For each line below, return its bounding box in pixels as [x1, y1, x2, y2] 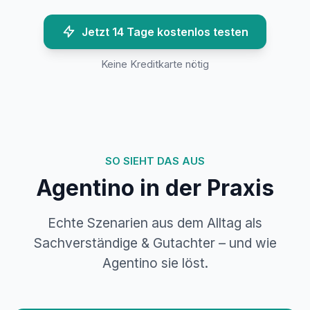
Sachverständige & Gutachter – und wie [33, 234, 277, 251]
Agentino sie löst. [102, 254, 208, 271]
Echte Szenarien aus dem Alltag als [48, 214, 262, 231]
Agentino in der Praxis [36, 174, 274, 201]
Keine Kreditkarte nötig [101, 58, 209, 71]
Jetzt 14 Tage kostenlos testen [82, 24, 249, 39]
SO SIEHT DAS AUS [105, 155, 205, 168]
